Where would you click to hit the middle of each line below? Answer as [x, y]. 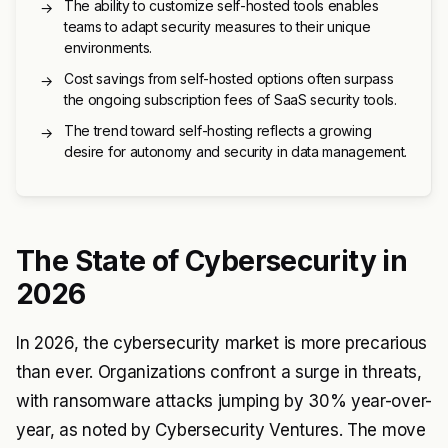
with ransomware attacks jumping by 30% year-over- [224, 401]
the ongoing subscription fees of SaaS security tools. [230, 100]
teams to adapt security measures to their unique [217, 27]
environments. [108, 48]
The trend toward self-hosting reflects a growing [218, 131]
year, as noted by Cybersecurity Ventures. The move [221, 430]
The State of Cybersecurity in [212, 261]
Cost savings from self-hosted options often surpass [229, 79]
